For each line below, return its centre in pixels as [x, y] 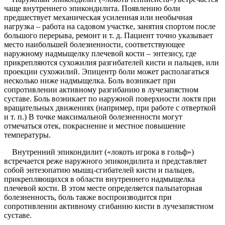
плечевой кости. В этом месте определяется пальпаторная [103, 188]
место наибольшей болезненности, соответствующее [94, 45]
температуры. [27, 135]
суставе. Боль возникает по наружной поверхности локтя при [110, 99]
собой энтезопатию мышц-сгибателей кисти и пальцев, [99, 170]
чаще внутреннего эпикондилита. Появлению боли [92, 9]
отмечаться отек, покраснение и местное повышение [95, 126]
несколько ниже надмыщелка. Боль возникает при [90, 81]
